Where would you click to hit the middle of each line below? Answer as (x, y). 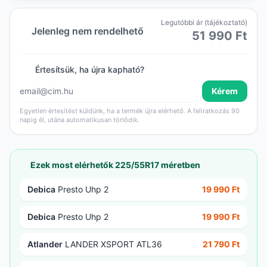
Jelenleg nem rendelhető (88, 31)
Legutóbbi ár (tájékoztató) (204, 22)
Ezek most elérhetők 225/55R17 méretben (115, 165)
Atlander (45, 244)
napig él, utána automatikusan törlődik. (80, 120)
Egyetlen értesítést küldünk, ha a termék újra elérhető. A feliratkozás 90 (130, 111)
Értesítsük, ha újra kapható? (88, 69)
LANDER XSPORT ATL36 (112, 244)
